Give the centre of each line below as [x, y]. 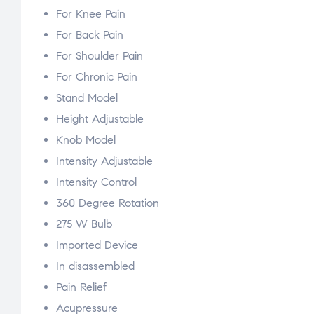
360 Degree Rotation [108, 203]
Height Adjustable [100, 119]
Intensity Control [96, 182]
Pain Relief [81, 287]
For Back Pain [90, 35]
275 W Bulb [84, 224]
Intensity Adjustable [104, 161]
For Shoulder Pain [100, 56]
